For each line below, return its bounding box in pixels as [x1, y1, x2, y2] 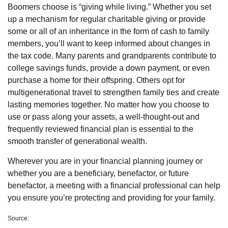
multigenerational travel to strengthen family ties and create [8, 88, 219, 97]
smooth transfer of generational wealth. [8, 136, 147, 146]
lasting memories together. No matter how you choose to [8, 100, 209, 109]
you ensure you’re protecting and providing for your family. [8, 193, 215, 202]
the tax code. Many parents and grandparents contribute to [8, 51, 216, 60]
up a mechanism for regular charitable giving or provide [8, 14, 206, 23]
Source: [8, 214, 29, 222]
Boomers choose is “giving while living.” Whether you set [8, 2, 211, 11]
